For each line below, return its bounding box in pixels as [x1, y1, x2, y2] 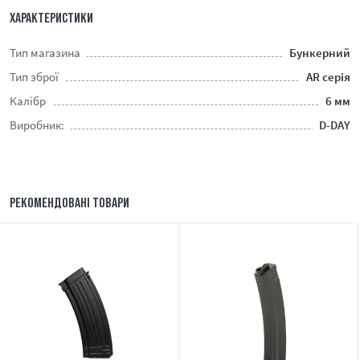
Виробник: [10, 117, 64, 133]
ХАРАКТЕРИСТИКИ [10, 10, 93, 27]
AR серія [306, 69, 350, 85]
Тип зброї [10, 69, 59, 85]
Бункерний [289, 45, 350, 61]
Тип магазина [10, 45, 80, 61]
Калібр [10, 93, 46, 109]
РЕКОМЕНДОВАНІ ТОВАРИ [10, 194, 129, 211]
